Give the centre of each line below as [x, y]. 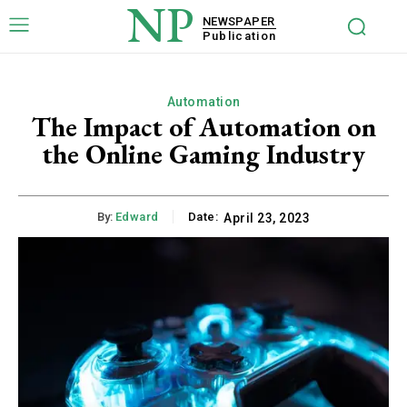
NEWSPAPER [238, 21]
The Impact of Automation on [203, 127]
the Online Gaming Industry [203, 154]
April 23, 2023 [267, 218]
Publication [239, 35]
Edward [137, 217]
